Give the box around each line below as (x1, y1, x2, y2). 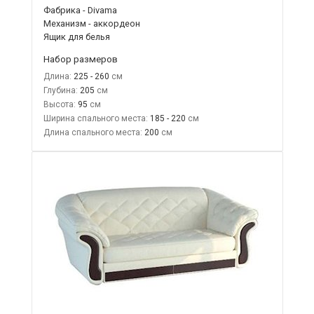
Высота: (43, 99, 76, 109)
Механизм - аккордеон (43, 18, 140, 29)
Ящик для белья (43, 31, 110, 42)
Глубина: (43, 85, 78, 95)
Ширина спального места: (43, 113, 148, 123)
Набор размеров (43, 53, 118, 64)
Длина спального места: (43, 127, 142, 137)
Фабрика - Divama (43, 4, 117, 15)
